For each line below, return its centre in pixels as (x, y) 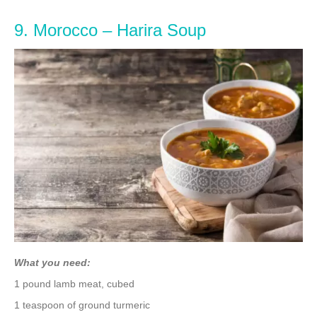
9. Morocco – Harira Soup (110, 30)
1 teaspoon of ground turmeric (82, 305)
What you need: (52, 262)
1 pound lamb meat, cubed (74, 283)
